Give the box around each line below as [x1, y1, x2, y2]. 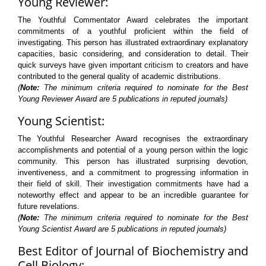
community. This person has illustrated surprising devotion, [18, 157, 248, 166]
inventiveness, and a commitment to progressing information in [18, 168, 248, 177]
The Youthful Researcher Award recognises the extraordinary [18, 134, 248, 143]
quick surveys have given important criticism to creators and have [18, 61, 248, 69]
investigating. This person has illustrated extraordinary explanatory [18, 38, 248, 47]
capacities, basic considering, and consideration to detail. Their [18, 49, 248, 58]
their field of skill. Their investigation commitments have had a [18, 179, 248, 188]
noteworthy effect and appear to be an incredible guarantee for [18, 191, 248, 199]
